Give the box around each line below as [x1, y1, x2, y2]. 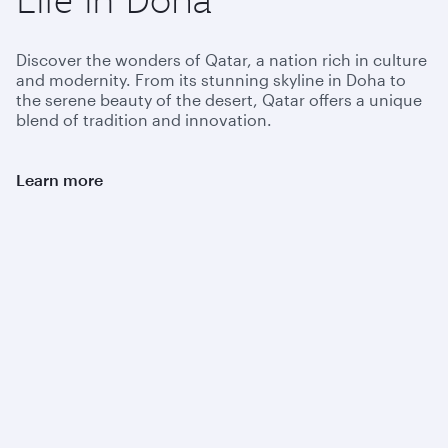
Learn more [16, 169, 103, 189]
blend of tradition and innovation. [16, 109, 272, 129]
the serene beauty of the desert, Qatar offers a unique [16, 89, 422, 109]
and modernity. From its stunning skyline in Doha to [16, 69, 406, 89]
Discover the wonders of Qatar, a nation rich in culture [16, 49, 427, 69]
